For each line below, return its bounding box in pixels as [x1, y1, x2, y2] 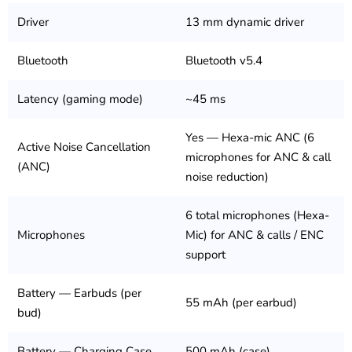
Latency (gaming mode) [17, 91, 143, 108]
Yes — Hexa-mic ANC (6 [185, 130, 314, 146]
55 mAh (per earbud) [185, 295, 297, 311]
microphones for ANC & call [185, 149, 331, 166]
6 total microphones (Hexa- [185, 207, 329, 224]
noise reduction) [185, 169, 269, 185]
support [185, 247, 225, 263]
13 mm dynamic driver [185, 14, 304, 31]
